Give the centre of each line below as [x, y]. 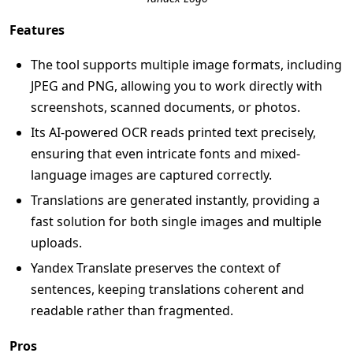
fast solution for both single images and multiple [176, 221]
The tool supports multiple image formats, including [186, 65]
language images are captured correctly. [151, 175]
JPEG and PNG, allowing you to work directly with [176, 86]
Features [37, 30]
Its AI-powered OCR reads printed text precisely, [173, 132]
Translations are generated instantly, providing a [175, 200]
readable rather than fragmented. [132, 310]
